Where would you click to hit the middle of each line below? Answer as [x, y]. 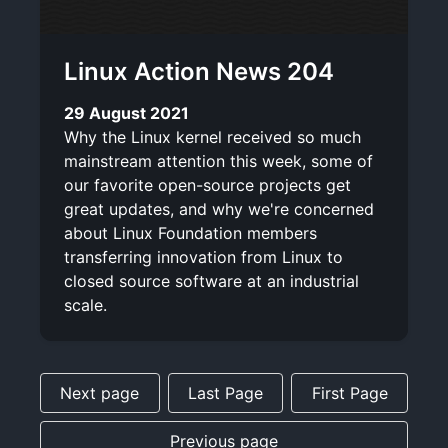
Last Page [225, 392]
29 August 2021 [126, 112]
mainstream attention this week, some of [218, 160]
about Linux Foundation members [190, 232]
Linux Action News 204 [199, 71]
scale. [85, 304]
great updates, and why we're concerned [219, 208]
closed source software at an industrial [211, 280]
